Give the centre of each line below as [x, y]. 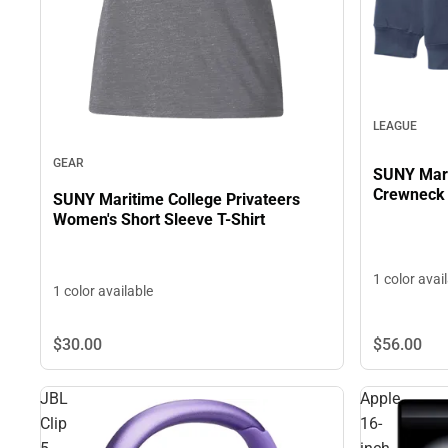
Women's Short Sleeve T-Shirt [159, 219]
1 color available [103, 291]
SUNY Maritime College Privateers [176, 199]
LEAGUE [395, 126]
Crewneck [409, 195]
